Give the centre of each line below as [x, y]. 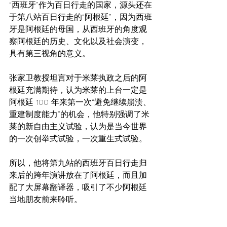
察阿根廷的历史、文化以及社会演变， [78, 41]
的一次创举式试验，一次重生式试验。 [78, 138]
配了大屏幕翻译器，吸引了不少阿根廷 [78, 187]
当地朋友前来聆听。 [46, 199]
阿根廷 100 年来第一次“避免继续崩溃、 [80, 102]
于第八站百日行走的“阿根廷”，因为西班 [81, 17]
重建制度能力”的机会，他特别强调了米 [79, 114]
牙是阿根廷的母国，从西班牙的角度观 [78, 29]
